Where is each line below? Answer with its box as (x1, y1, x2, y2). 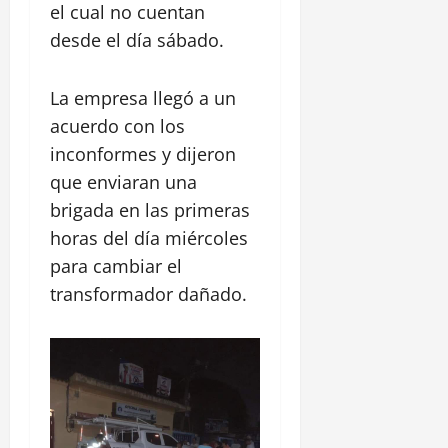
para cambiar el (50, 254, 182, 279)
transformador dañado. (50, 282, 247, 307)
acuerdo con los (50, 114, 185, 139)
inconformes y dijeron (50, 142, 236, 167)
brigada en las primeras (50, 198, 250, 223)
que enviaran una (50, 170, 197, 195)
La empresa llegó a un (50, 86, 236, 111)
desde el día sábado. (50, 28, 224, 53)
